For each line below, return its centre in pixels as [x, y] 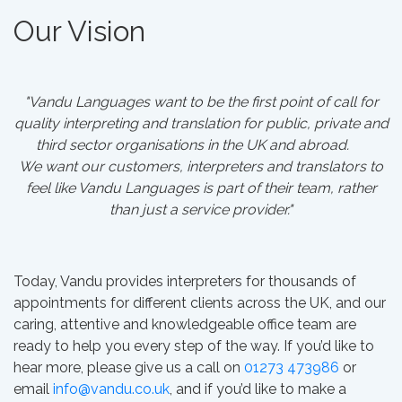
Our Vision [79, 31]
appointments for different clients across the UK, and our [200, 303]
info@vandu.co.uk [111, 389]
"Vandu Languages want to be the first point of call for [201, 102]
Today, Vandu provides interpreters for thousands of [185, 281]
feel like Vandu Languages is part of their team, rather [201, 188]
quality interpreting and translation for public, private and [201, 123]
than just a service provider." [201, 210]
